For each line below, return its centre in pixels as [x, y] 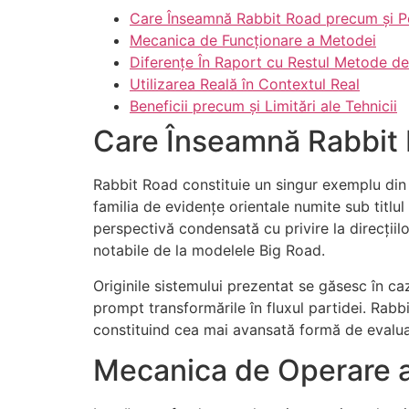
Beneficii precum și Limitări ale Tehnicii [263, 106]
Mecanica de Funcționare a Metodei [253, 41]
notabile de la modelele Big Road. [209, 251]
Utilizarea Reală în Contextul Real [245, 84]
